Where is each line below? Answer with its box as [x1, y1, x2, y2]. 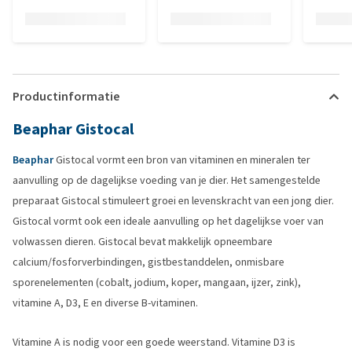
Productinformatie [13, 88, 119, 104]
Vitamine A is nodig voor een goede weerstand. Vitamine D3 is [13, 335, 295, 350]
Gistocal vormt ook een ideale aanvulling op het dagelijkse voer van [13, 214, 324, 229]
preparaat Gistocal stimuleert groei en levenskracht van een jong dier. [13, 193, 334, 208]
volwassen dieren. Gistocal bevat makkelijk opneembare [13, 234, 273, 249]
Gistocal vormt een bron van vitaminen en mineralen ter [53, 152, 310, 167]
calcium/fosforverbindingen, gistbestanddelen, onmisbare [13, 255, 284, 269]
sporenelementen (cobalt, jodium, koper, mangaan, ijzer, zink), [13, 275, 301, 290]
